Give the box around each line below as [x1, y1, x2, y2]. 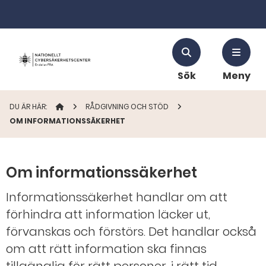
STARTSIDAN [56, 102, 99, 112]
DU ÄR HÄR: [9, 102, 47, 112]
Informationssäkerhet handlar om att [6, 189, 227, 205]
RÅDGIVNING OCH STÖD [85, 102, 170, 112]
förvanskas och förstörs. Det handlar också [6, 223, 256, 240]
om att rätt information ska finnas [6, 240, 207, 257]
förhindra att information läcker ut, [6, 206, 210, 223]
